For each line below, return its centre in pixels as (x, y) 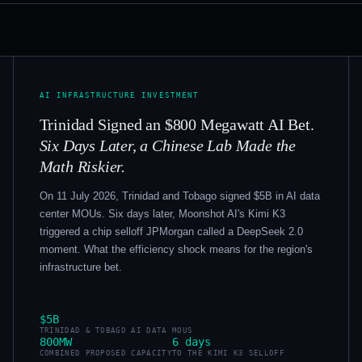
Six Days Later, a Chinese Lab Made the (168, 145)
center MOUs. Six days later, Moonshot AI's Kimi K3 (162, 213)
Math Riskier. (82, 166)
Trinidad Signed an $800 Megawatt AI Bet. (177, 124)
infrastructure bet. (80, 267)
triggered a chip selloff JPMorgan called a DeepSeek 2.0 (171, 231)
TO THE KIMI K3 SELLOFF (228, 353)
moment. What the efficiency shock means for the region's (176, 249)
